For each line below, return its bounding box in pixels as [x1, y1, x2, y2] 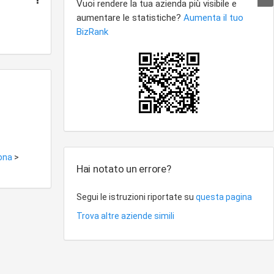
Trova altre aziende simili [76, 211, 174, 221]
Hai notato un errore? [76, 163, 171, 175]
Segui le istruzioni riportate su [76, 192, 196, 202]
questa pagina [196, 192, 252, 202]
